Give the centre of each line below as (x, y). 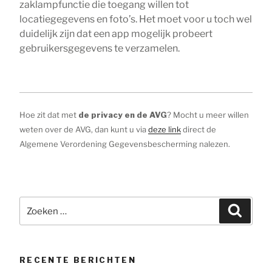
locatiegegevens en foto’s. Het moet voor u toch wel (136, 19)
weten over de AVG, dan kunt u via (84, 129)
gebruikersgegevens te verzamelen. (100, 48)
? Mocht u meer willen (208, 114)
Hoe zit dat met (49, 114)
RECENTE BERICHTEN (78, 260)
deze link (165, 129)
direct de (199, 129)
